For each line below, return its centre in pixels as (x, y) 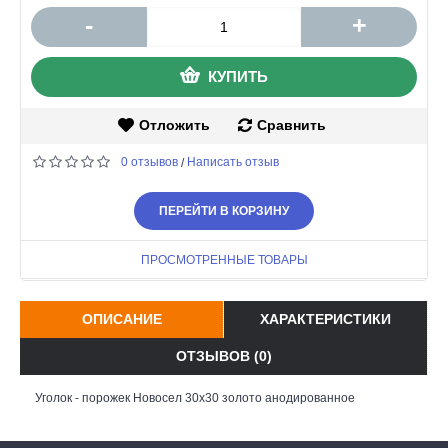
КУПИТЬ (238, 76)
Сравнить (291, 124)
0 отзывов (149, 161)
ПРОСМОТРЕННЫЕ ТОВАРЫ (224, 259)
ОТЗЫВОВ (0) (223, 355)
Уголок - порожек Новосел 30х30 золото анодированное (195, 397)
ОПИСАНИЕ (121, 318)
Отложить (174, 124)
